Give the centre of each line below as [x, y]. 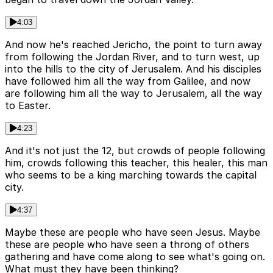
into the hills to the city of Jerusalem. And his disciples [133, 69]
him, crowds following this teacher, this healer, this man [136, 163]
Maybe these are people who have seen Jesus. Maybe [133, 232]
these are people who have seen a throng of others [127, 245]
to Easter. [28, 106]
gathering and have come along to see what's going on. [135, 257]
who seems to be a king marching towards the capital [131, 175]
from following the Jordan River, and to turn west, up [132, 57]
